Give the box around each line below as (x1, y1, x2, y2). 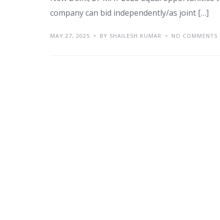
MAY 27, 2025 (50, 32, 90, 40)
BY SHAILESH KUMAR (100, 32, 162, 40)
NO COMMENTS (171, 32, 218, 40)
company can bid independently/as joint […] (50, 7, 209, 19)
